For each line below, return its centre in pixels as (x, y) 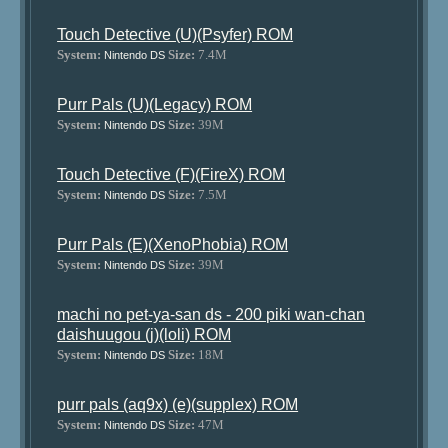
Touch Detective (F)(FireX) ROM (171, 174)
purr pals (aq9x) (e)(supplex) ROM (178, 404)
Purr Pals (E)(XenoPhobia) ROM (173, 244)
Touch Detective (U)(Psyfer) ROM (175, 34)
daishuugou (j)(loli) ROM (144, 334)
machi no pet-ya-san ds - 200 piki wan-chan (211, 314)
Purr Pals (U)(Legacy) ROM (155, 104)
